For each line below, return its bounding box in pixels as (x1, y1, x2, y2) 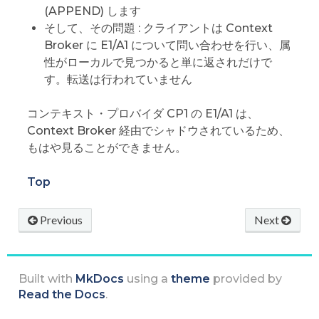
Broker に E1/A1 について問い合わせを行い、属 (43, 38, 291, 52)
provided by (209, 271, 282, 286)
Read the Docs (18, 287, 105, 301)
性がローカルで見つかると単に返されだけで (43, 55, 272, 69)
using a (123, 271, 171, 286)
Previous (37, 212, 83, 226)
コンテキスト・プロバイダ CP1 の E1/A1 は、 (26, 106, 258, 120)
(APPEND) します (43, 4, 141, 18)
